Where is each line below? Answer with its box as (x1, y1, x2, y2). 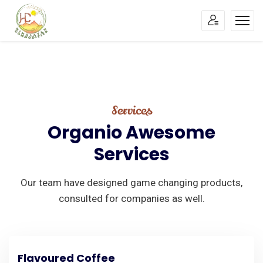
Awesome (126, 120, 215, 146)
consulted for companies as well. (58, 193, 205, 205)
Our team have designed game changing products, (21, 177, 242, 189)
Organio (48, 120, 122, 146)
